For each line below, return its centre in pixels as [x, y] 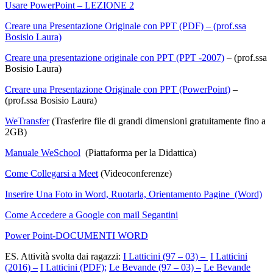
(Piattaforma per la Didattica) [138, 153]
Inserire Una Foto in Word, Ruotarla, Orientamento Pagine [119, 194]
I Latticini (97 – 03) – [165, 257]
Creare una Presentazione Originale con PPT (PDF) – [108, 26]
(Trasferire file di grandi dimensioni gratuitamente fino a [158, 121]
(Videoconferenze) [136, 174]
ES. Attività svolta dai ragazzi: [64, 257]
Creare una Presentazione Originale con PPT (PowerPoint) [118, 90]
